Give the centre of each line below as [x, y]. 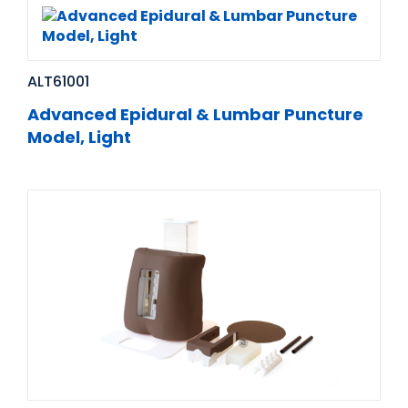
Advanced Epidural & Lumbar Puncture [195, 115]
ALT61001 [58, 82]
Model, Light [79, 138]
